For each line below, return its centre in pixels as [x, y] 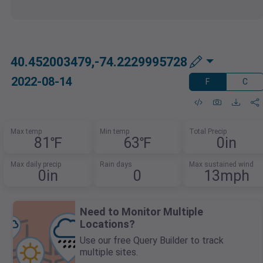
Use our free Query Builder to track [152, 241]
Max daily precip [36, 165]
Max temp [26, 132]
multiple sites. [109, 252]
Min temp [114, 132]
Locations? [107, 224]
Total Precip [208, 132]
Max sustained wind [221, 165]
